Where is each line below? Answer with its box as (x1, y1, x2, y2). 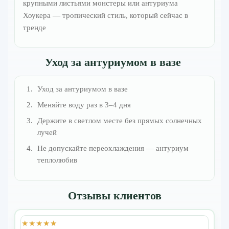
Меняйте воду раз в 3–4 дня (37, 101, 131, 109)
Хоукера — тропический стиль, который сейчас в (23, 11, 188, 20)
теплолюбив (37, 156, 77, 165)
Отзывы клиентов (67, 189, 162, 202)
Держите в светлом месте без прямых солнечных (37, 117, 202, 125)
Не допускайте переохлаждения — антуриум (37, 144, 189, 153)
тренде (23, 24, 46, 32)
